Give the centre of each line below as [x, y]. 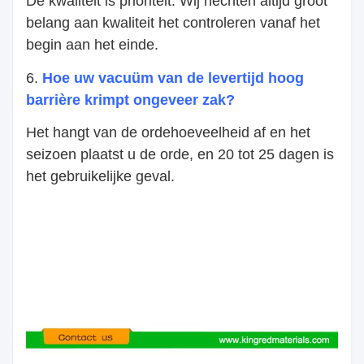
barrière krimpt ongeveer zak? [130, 100]
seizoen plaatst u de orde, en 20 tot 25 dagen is [180, 155]
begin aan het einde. [92, 45]
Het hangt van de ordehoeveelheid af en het [168, 133]
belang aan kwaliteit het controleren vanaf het [173, 23]
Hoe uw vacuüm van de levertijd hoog [173, 78]
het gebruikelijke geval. [100, 177]
